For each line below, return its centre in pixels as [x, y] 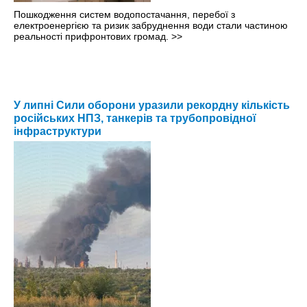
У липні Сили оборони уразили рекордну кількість [152, 106]
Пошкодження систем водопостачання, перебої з [124, 15]
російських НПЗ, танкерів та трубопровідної [135, 119]
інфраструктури [58, 132]
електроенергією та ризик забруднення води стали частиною [151, 26]
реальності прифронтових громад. [93, 37]
